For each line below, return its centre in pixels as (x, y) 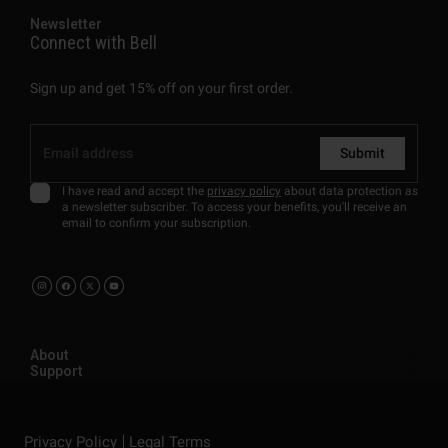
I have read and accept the (134, 190)
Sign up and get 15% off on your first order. (161, 87)
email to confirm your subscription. (156, 222)
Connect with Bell (93, 42)
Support (56, 370)
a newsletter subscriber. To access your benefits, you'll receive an (234, 206)
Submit (362, 152)
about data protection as (349, 190)
